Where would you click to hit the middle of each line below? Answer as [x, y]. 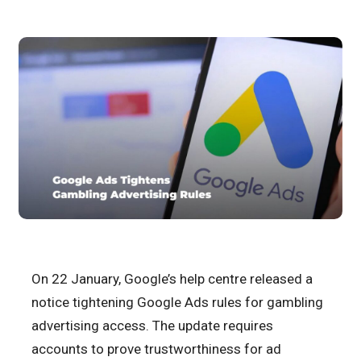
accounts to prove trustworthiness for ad [156, 349]
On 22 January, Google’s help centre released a [172, 279]
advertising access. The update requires [152, 326]
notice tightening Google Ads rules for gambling [177, 303]
